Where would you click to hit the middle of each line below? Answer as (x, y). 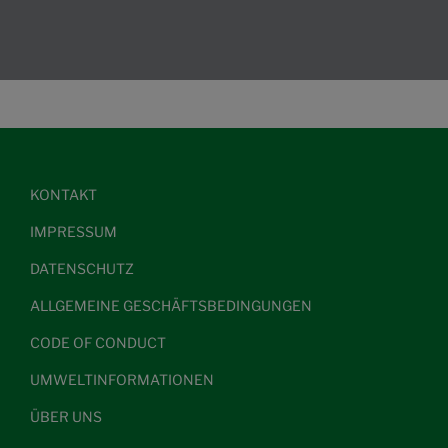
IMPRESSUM (73, 232)
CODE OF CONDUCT (98, 343)
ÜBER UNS (66, 417)
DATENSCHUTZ (82, 269)
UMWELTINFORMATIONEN (122, 380)
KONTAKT (63, 195)
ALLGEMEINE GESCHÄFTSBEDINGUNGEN (171, 306)
